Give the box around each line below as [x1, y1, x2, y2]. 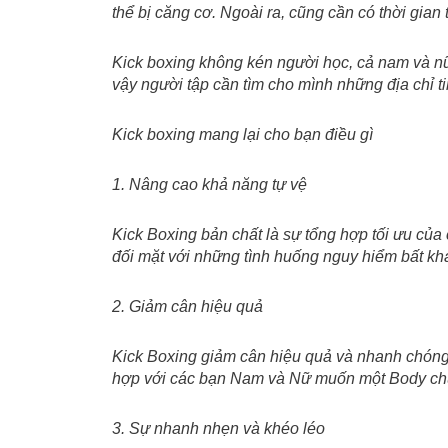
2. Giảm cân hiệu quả [112, 298, 263, 315]
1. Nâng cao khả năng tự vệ [112, 176, 307, 193]
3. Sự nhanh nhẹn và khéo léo [112, 420, 325, 437]
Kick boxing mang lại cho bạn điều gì [112, 126, 373, 143]
